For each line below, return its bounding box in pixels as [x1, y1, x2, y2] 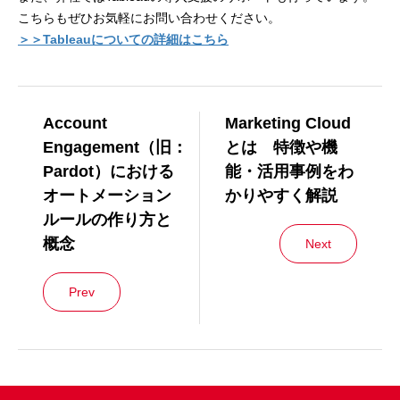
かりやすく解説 [225, 187, 337, 205]
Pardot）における [43, 162, 174, 181]
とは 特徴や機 [225, 138, 337, 157]
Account [43, 114, 107, 133]
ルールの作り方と [43, 211, 171, 229]
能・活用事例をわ [225, 162, 354, 181]
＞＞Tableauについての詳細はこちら [18, 32, 229, 47]
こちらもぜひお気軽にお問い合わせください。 [18, 11, 280, 26]
